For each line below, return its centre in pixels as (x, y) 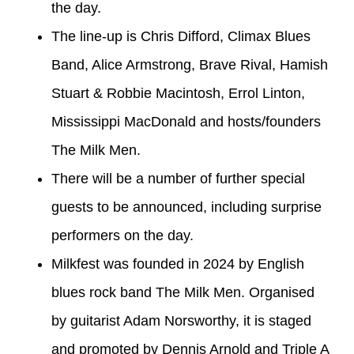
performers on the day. (122, 235)
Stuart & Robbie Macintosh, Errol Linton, (178, 93)
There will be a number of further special (178, 178)
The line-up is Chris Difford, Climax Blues (181, 36)
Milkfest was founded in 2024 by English (178, 264)
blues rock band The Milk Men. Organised (183, 292)
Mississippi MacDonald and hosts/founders (186, 121)
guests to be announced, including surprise (186, 207)
